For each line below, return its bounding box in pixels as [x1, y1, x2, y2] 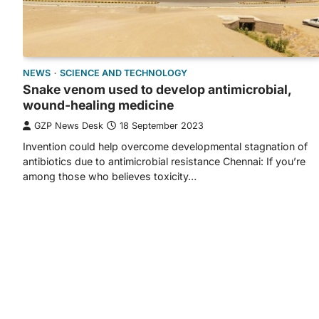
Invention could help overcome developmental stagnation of [23, 140, 308, 152]
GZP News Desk [34, 120, 103, 131]
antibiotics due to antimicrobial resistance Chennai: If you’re [23, 155, 305, 167]
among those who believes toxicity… [23, 169, 197, 182]
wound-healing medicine [23, 97, 174, 113]
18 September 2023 [120, 120, 204, 131]
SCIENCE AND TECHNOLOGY [60, 67, 187, 78]
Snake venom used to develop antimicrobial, [23, 81, 291, 97]
